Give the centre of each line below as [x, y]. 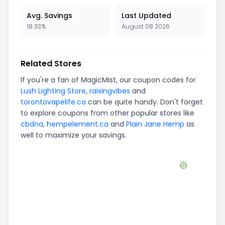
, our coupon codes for [156, 80]
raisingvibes [110, 91]
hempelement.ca [78, 124]
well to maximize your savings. [74, 135]
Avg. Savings [49, 16]
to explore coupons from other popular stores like [107, 113]
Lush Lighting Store [53, 91]
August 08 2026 [146, 26]
